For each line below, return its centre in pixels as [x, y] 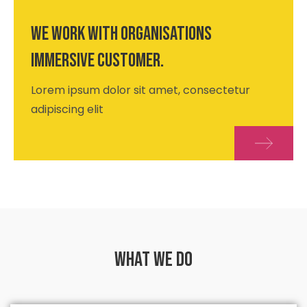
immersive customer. [97, 61]
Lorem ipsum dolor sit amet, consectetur [140, 90]
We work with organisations [121, 34]
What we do [153, 260]
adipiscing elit [67, 110]
